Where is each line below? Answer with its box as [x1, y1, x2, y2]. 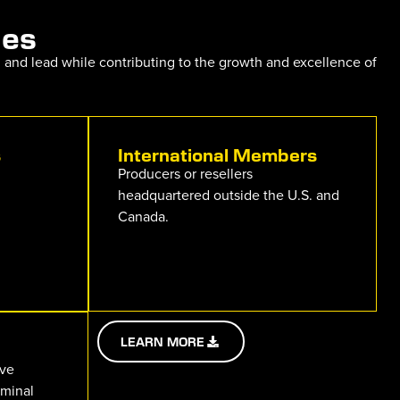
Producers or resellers [118, 162, 253, 183]
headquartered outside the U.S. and [118, 184, 339, 204]
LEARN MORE [121, 334, 204, 350]
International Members [118, 142, 317, 165]
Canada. [118, 205, 169, 226]
